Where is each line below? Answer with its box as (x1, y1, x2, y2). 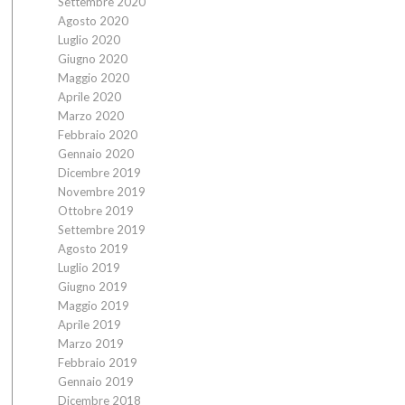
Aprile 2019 (57, 317, 121, 332)
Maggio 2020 (57, 71, 129, 85)
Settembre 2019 (57, 222, 146, 237)
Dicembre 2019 (57, 165, 141, 180)
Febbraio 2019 (57, 355, 137, 370)
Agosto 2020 (57, 14, 128, 28)
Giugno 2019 (57, 279, 127, 294)
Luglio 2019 (57, 260, 120, 275)
